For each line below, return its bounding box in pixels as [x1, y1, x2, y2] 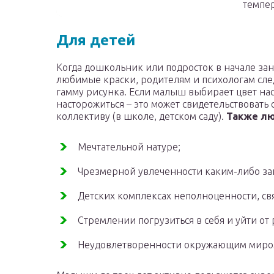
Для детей [56, 32, 135, 49]
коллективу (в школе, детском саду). [56, 111, 226, 122]
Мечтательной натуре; [78, 141, 180, 153]
